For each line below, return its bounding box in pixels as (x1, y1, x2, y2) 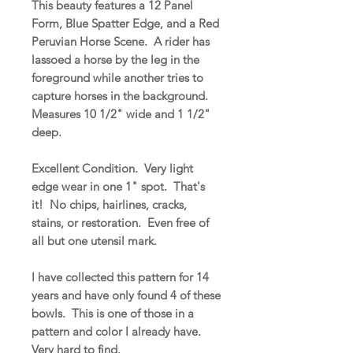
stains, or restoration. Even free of (32, 214, 209, 230)
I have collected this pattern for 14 (32, 269, 209, 284)
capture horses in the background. (32, 87, 211, 103)
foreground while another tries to (32, 69, 203, 85)
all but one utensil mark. (32, 232, 163, 248)
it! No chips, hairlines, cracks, (32, 196, 187, 212)
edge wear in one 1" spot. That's (32, 178, 205, 194)
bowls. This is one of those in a (32, 305, 194, 321)
